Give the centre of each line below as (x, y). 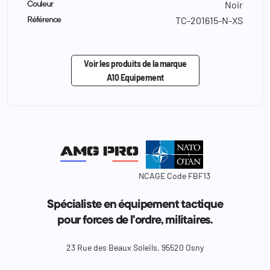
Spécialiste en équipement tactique (135, 206)
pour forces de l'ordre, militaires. (135, 221)
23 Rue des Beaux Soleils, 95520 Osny (135, 248)
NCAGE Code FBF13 (174, 176)
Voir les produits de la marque (135, 63)
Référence (44, 20)
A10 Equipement (135, 77)
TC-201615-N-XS (209, 20)
